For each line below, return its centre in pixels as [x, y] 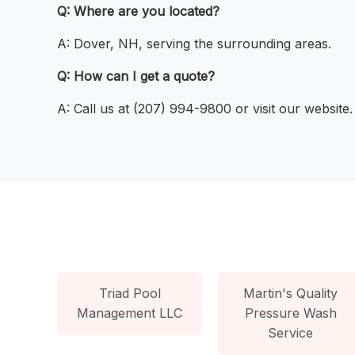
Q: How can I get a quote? [136, 76]
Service [291, 332]
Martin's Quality [291, 293]
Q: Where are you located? [138, 11]
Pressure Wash [290, 313]
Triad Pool [130, 293]
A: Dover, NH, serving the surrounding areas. [194, 44]
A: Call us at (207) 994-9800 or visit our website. [205, 109]
